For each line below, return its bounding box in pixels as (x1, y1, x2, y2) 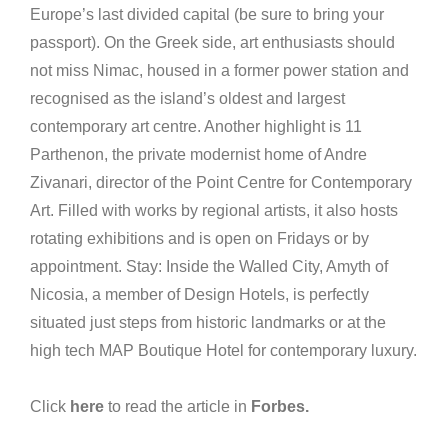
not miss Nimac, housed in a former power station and (30, 62, 409, 80)
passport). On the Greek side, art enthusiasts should (30, 34, 395, 52)
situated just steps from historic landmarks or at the (30, 314, 386, 332)
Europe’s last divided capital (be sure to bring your (30, 6, 384, 24)
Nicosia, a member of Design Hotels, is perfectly (30, 286, 369, 304)
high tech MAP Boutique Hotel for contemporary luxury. (30, 342, 417, 360)
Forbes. (251, 398, 309, 416)
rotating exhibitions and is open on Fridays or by (30, 230, 369, 248)
